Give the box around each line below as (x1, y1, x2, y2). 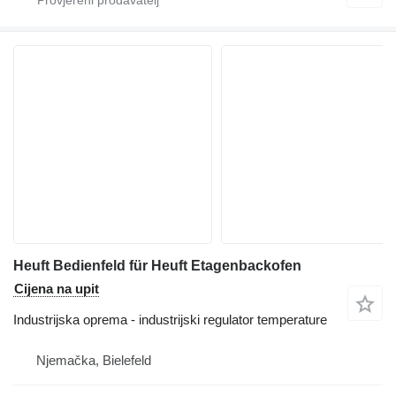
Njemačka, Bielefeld (36, 353, 151, 369)
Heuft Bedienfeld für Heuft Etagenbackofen (13, 258, 301, 274)
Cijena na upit (14, 281, 99, 297)
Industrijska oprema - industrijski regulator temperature (13, 312, 327, 328)
